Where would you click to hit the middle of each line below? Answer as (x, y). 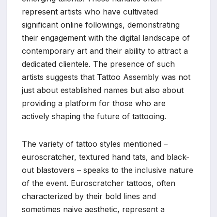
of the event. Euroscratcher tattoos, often (99, 183)
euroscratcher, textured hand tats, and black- (106, 157)
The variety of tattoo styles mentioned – (95, 144)
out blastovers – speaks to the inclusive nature (108, 170)
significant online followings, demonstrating (101, 24)
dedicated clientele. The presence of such (98, 64)
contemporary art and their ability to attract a (105, 51)
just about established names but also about (103, 90)
